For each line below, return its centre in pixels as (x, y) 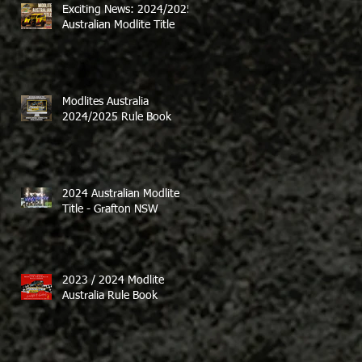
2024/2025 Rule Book (117, 117)
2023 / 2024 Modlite (113, 280)
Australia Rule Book (110, 296)
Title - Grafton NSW (110, 209)
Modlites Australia (105, 102)
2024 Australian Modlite (121, 194)
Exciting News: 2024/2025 (128, 10)
